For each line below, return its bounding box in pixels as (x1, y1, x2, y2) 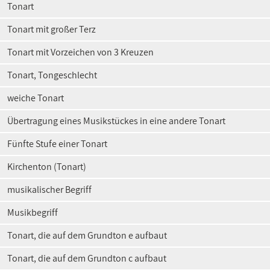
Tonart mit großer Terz (7, 23, 96, 36)
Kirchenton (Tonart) (7, 160, 86, 173)
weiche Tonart (7, 92, 64, 104)
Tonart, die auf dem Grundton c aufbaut (7, 252, 166, 265)
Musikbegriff (7, 206, 58, 219)
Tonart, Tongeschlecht (7, 69, 97, 81)
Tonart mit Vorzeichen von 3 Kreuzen (7, 46, 154, 58)
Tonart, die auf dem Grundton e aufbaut (7, 229, 167, 242)
